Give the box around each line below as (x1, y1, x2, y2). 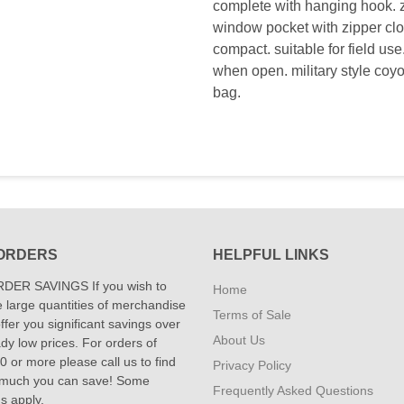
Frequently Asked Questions (213, 383, 373, 398)
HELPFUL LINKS (213, 247, 329, 262)
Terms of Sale (213, 308, 291, 322)
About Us (213, 333, 265, 347)
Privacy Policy (213, 358, 291, 372)
